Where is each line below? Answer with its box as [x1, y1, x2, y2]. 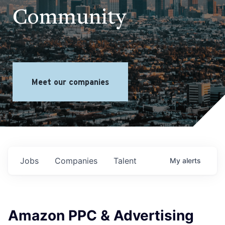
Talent [114, 156, 137, 166]
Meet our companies [32, 77, 109, 86]
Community [13, 7, 126, 30]
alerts [182, 156, 201, 165]
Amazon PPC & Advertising [8, 207, 194, 224]
